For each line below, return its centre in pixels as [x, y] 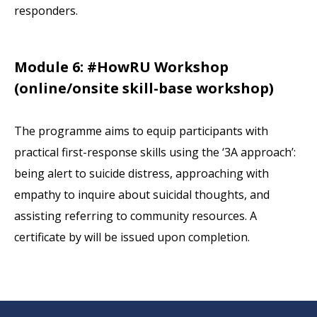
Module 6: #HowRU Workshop [122, 67]
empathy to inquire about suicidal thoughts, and [142, 194]
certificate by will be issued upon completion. [132, 237]
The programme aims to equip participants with [142, 131]
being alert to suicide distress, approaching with [142, 173]
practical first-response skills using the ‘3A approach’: [155, 152]
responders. [46, 10]
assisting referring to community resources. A [136, 215]
